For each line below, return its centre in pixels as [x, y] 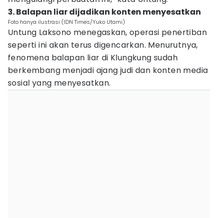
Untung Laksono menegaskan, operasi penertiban [107, 32]
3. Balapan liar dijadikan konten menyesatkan [104, 12]
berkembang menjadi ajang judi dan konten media [108, 70]
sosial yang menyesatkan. [59, 83]
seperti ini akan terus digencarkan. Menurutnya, [103, 45]
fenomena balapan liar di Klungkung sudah [93, 58]
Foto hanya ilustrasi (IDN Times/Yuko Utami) [66, 22]
